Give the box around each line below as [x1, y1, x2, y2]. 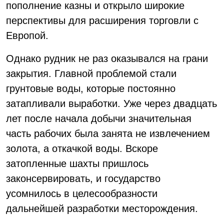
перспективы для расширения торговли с [6, 15, 198, 26]
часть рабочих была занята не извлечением [6, 128, 210, 139]
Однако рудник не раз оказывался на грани [6, 53, 208, 64]
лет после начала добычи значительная [6, 113, 191, 124]
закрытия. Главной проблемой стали [6, 68, 176, 79]
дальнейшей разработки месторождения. [6, 203, 198, 214]
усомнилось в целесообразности [6, 188, 157, 199]
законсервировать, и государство [6, 173, 160, 184]
